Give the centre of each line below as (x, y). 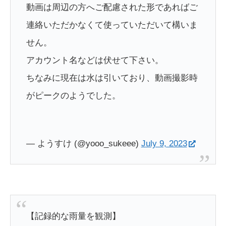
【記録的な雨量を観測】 (73, 216)
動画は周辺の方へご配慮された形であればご (112, 8)
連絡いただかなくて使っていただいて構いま (112, 25)
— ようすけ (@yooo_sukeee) (83, 143)
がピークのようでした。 (73, 96)
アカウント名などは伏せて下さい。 (95, 61)
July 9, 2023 (164, 143)
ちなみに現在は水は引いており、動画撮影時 (112, 78)
